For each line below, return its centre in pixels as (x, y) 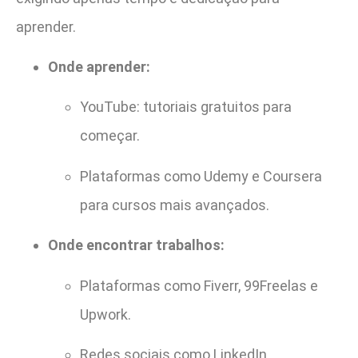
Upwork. (105, 314)
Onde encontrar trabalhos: (136, 245)
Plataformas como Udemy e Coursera (201, 176)
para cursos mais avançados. (175, 205)
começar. (110, 136)
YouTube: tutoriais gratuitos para (186, 107)
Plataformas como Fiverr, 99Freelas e (199, 285)
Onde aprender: (99, 67)
